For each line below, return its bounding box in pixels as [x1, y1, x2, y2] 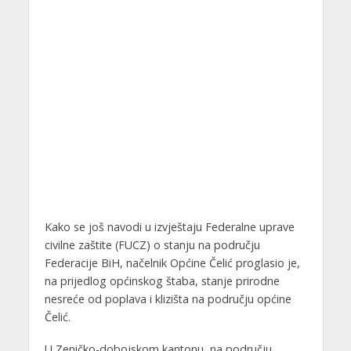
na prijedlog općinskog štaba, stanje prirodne [44, 273, 280, 288]
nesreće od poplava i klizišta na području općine [44, 291, 291, 306]
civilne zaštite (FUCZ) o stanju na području [44, 237, 260, 252]
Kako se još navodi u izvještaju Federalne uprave [44, 219, 295, 234]
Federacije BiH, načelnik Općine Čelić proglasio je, [44, 255, 300, 270]
